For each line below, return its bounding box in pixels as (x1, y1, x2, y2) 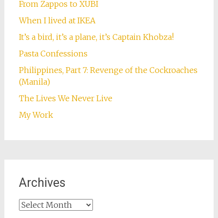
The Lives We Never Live (18, 93, 112, 104)
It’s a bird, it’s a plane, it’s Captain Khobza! (18, 32, 174, 42)
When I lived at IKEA (18, 16, 95, 26)
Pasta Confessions (18, 49, 88, 59)
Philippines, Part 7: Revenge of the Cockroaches (18, 65, 198, 75)
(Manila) (18, 77, 50, 87)
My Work (18, 110, 53, 120)
